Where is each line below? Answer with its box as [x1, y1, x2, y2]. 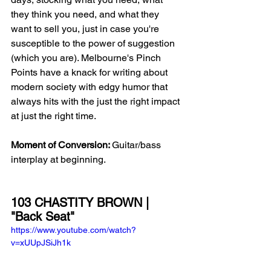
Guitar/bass [112, 139, 163, 151]
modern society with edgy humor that [11, 80, 170, 93]
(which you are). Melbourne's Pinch [11, 51, 163, 64]
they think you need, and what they [11, 8, 162, 20]
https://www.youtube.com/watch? [11, 224, 136, 235]
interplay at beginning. [11, 153, 106, 165]
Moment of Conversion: [11, 139, 112, 151]
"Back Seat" [11, 209, 74, 224]
